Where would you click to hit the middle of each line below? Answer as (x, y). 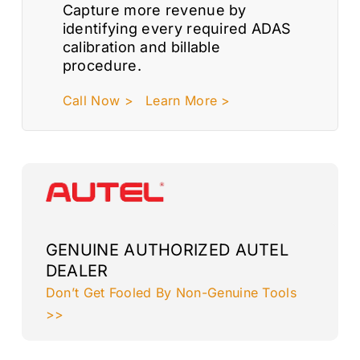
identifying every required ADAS (177, 28)
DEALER (77, 271)
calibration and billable (141, 47)
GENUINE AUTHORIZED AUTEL (167, 250)
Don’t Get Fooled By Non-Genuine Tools (171, 293)
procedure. (102, 65)
